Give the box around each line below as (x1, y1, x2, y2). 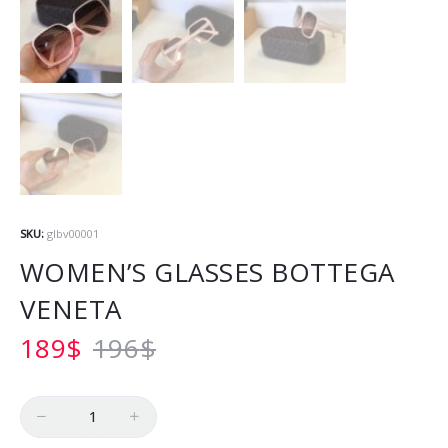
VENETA (19, 290, 122, 327)
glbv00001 (46, 225, 99, 241)
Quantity (19, 396, 75, 416)
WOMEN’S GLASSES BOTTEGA (19, 253, 395, 290)
